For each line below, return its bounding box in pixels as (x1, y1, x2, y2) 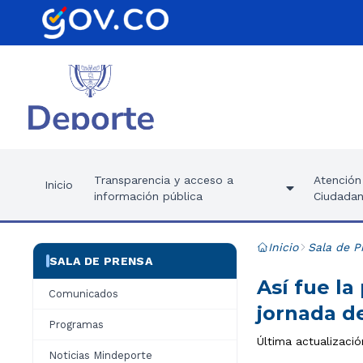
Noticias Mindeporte (49, 349, 152, 361)
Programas (49, 318, 104, 331)
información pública (94, 190, 203, 203)
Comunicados (49, 288, 118, 300)
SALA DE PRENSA (49, 254, 152, 267)
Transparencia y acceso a (94, 173, 233, 186)
